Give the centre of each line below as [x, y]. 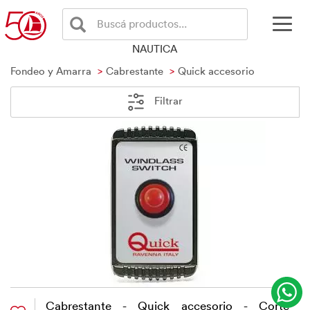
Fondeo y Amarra [51, 71]
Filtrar [167, 101]
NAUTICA [155, 48]
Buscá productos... [142, 24]
